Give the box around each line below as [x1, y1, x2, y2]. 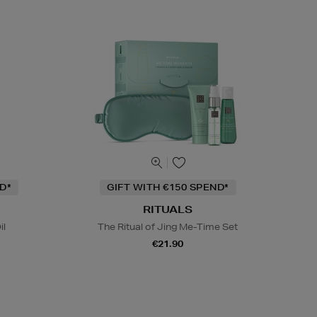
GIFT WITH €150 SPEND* [107, 180, 229, 193]
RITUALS [143, 202, 193, 216]
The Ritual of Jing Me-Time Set [98, 220, 238, 233]
